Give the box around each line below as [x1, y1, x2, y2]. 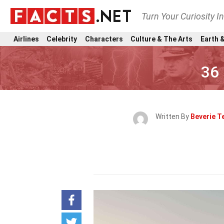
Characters [84, 34, 123, 43]
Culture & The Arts [130, 34, 193, 43]
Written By [155, 112, 190, 120]
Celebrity [46, 34, 77, 43]
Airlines [13, 34, 39, 43]
